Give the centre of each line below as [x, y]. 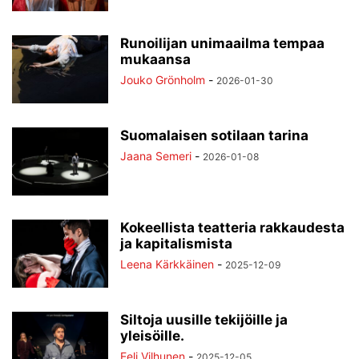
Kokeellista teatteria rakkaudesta [232, 227]
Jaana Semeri [156, 155]
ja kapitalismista [176, 243]
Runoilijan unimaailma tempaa [222, 43]
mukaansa [155, 59]
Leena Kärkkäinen [167, 264]
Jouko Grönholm [163, 79]
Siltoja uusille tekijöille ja [204, 319]
